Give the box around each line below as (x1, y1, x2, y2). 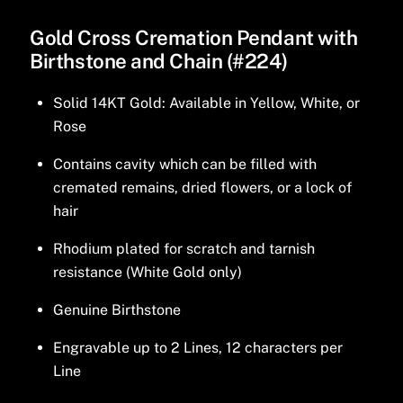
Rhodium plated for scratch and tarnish (52, 239, 315, 257)
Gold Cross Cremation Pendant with (30, 26, 358, 50)
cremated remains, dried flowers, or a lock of (52, 178, 352, 196)
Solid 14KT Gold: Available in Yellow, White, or (52, 94, 360, 112)
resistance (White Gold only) (52, 263, 242, 281)
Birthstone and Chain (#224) (30, 49, 288, 74)
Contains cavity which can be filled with (52, 155, 317, 173)
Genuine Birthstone (52, 300, 181, 318)
